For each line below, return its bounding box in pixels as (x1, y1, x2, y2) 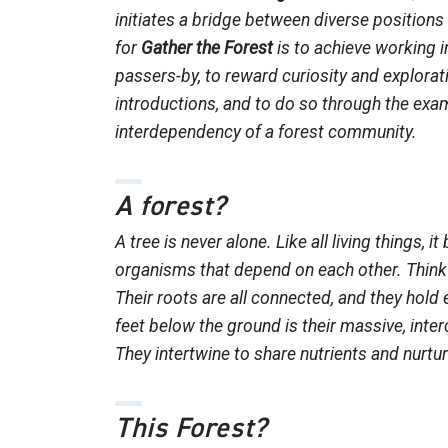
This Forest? (115, 408, 268, 446)
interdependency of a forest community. (115, 122, 417, 143)
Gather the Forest (141, 38, 273, 59)
